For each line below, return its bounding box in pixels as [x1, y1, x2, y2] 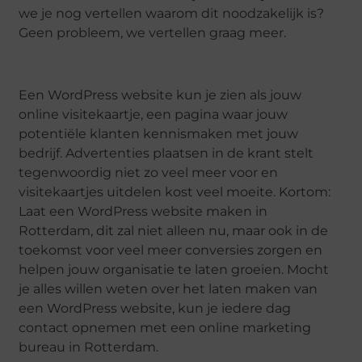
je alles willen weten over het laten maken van [19, 281, 318, 297]
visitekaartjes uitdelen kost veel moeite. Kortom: [19, 184, 331, 200]
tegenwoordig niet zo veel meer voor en [19, 165, 279, 181]
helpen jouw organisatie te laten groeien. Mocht [19, 262, 330, 278]
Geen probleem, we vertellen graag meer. [19, 25, 287, 41]
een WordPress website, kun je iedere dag [19, 301, 292, 317]
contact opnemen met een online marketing [19, 320, 312, 336]
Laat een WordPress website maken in [19, 204, 268, 220]
